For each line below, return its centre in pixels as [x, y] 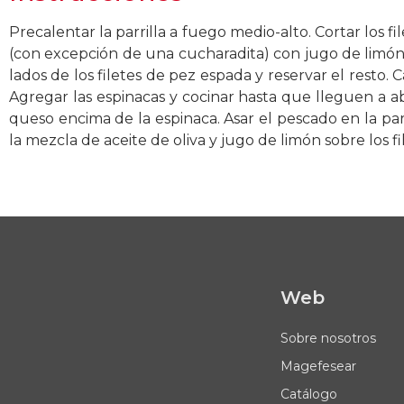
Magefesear [318, 366]
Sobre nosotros [328, 338]
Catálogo [308, 394]
